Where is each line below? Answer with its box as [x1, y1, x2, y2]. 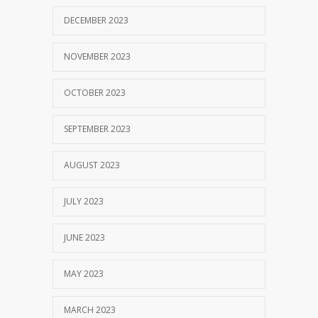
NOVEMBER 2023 [64, 50, 131, 62]
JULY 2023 [64, 194, 104, 207]
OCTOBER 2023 [64, 86, 126, 99]
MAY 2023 [64, 267, 104, 280]
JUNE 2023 [64, 231, 105, 243]
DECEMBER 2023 [64, 13, 128, 26]
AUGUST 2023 [64, 158, 120, 171]
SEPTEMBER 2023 [64, 122, 131, 135]
